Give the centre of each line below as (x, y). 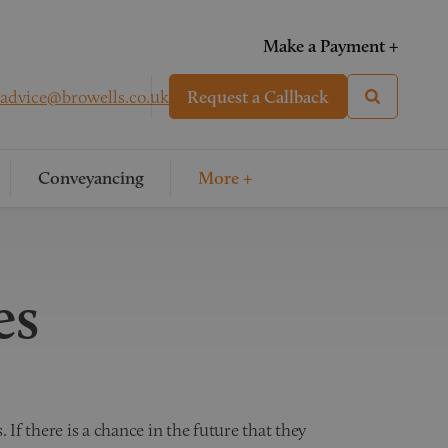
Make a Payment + (330, 46)
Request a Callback (258, 97)
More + (224, 178)
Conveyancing (90, 178)
